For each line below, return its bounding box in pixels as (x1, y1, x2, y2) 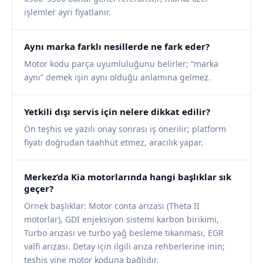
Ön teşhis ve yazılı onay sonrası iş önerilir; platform (24, 123, 226, 134)
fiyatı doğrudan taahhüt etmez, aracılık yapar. (24, 137, 203, 148)
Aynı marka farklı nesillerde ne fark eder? (24, 41, 210, 52)
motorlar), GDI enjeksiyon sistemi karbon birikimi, (24, 214, 219, 225)
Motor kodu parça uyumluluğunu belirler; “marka (24, 58, 218, 69)
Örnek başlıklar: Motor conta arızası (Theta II (24, 200, 200, 211)
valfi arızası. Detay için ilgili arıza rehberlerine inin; (24, 241, 225, 252)
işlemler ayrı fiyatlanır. (24, 6, 111, 18)
